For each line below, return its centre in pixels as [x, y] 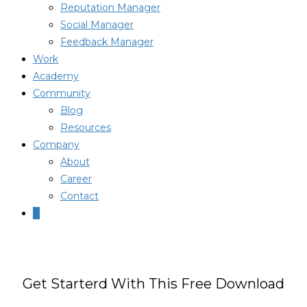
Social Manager [97, 25]
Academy [56, 76]
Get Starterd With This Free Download [153, 283]
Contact [79, 196]
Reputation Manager [110, 8]
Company [56, 145]
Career [76, 179]
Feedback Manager [107, 42]
